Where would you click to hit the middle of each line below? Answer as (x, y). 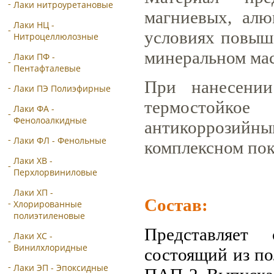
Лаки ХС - (33, 236)
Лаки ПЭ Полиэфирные (62, 88)
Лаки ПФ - (34, 57)
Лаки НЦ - (34, 25)
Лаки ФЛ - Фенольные (60, 140)
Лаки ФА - (34, 109)
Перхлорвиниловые (55, 172)
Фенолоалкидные (50, 120)
